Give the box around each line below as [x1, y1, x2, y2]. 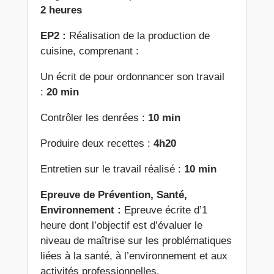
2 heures [40, 4, 82, 17]
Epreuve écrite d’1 [120, 204, 207, 217]
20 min [46, 86, 79, 98]
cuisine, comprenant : [40, 45, 139, 57]
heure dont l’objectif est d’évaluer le [40, 220, 202, 232]
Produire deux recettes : [40, 138, 154, 150]
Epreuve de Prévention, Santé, [40, 189, 187, 201]
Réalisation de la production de [65, 30, 210, 42]
